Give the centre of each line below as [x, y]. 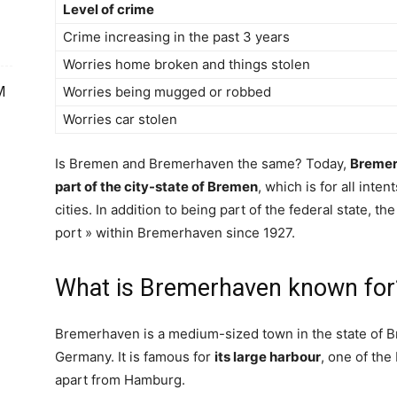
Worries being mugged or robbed [167, 92]
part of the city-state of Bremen [156, 187]
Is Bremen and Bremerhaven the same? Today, [202, 163]
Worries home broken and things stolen [187, 64]
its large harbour [268, 357]
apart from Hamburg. [120, 380]
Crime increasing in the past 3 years [176, 37]
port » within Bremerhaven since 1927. [175, 233]
